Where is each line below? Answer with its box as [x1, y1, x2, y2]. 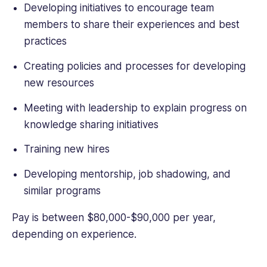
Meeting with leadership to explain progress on [23, 101, 247, 114]
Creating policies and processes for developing [23, 60, 246, 73]
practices [23, 35, 67, 48]
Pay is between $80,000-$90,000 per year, [12, 211, 216, 223]
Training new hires [23, 143, 110, 156]
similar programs [23, 184, 101, 197]
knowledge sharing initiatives [23, 118, 159, 131]
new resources [23, 77, 94, 89]
